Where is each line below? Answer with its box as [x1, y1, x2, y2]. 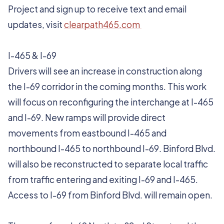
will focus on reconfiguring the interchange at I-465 [8, 96, 213, 107]
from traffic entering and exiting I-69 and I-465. [8, 174, 198, 185]
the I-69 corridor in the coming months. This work [8, 81, 206, 92]
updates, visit [8, 19, 64, 30]
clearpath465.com [64, 19, 141, 30]
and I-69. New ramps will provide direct [8, 112, 165, 123]
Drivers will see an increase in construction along [8, 65, 202, 76]
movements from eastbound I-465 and [8, 127, 166, 138]
